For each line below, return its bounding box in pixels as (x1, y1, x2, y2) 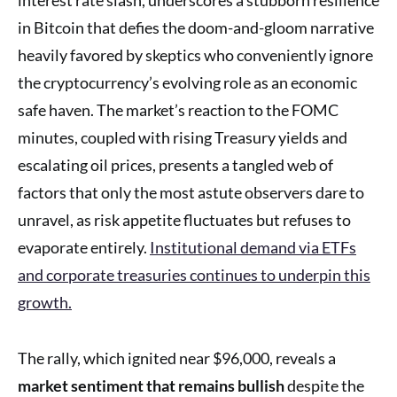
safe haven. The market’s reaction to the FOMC (18, 99, 339, 120)
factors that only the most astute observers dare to (18, 182, 364, 202)
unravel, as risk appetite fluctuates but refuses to (18, 209, 351, 230)
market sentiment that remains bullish (18, 375, 284, 395)
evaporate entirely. (18, 237, 150, 257)
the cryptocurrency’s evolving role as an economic (18, 72, 357, 92)
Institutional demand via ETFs (150, 237, 356, 257)
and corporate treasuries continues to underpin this (18, 264, 370, 284)
